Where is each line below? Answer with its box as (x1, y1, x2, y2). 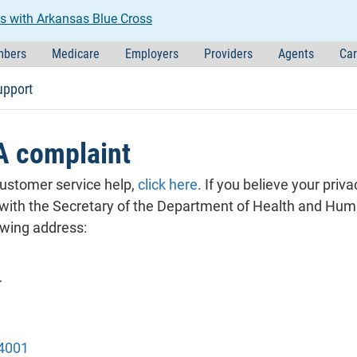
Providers (203, 46, 253, 61)
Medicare (51, 46, 100, 61)
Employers (124, 46, 178, 61)
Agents (277, 46, 314, 61)
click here (138, 176, 198, 194)
